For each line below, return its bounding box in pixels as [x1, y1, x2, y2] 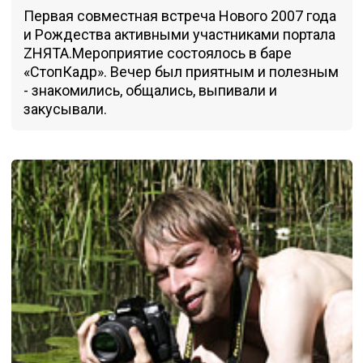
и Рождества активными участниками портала [23, 25, 335, 43]
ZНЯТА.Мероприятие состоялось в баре [23, 44, 292, 62]
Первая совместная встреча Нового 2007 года [23, 6, 336, 24]
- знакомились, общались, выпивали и [23, 81, 277, 99]
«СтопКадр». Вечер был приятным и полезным [23, 62, 339, 80]
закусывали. [23, 100, 107, 117]
